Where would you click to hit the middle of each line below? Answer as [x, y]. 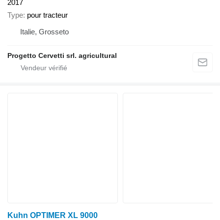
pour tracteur [47, 15]
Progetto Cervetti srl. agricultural [62, 56]
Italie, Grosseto [44, 32]
